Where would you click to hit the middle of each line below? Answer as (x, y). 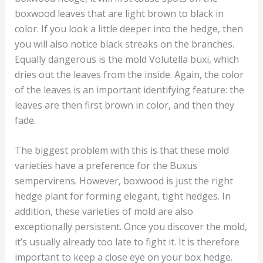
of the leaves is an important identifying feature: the (129, 90)
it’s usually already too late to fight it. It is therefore (127, 242)
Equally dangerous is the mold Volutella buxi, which (127, 59)
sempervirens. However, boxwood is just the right (124, 181)
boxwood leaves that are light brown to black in (119, 13)
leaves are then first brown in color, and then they (124, 105)
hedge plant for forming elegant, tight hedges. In (122, 196)
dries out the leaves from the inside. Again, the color (129, 74)
